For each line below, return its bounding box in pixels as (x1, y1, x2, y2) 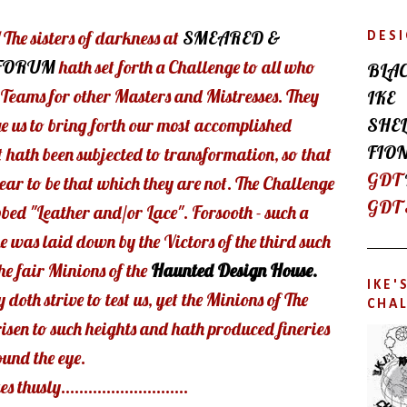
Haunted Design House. (151, 259, 317, 283)
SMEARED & (183, 26, 281, 50)
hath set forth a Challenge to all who (59, 55, 315, 79)
